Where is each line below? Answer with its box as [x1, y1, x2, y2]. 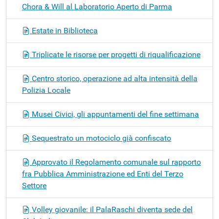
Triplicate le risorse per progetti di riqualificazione [30, 49, 200, 59]
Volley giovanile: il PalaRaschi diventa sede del [30, 204, 193, 214]
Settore [22, 180, 46, 190]
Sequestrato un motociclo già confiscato [30, 133, 171, 143]
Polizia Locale [22, 85, 70, 95]
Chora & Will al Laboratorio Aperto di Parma [22, 1, 172, 11]
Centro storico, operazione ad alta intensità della [30, 73, 197, 83]
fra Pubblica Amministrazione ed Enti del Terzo [22, 169, 183, 178]
